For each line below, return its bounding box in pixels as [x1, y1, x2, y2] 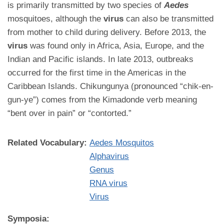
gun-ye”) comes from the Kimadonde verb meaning [7, 95, 197, 104]
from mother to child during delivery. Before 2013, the [7, 27, 206, 37]
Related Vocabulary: [7, 138, 89, 147]
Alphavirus [89, 151, 129, 161]
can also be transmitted [123, 14, 213, 23]
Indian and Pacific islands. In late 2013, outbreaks [7, 54, 193, 64]
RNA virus [89, 178, 127, 188]
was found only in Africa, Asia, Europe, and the [27, 41, 204, 50]
